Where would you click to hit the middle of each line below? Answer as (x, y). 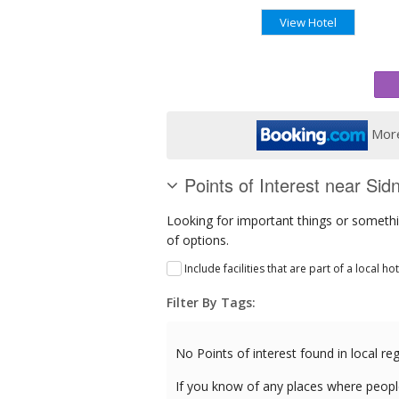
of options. (198, 240)
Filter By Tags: (211, 302)
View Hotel (309, 22)
